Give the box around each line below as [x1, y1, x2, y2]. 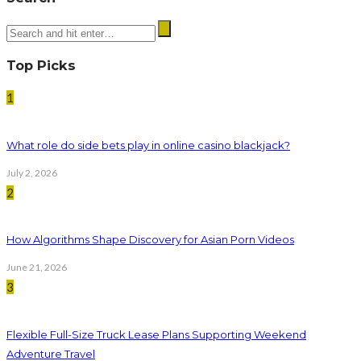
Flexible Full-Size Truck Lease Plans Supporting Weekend [6, 327, 306, 341]
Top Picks [6, 56, 76, 73]
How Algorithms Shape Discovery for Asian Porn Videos [6, 233, 294, 247]
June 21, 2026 [6, 261, 67, 274]
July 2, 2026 [6, 166, 57, 179]
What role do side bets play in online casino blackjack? [6, 138, 290, 151]
